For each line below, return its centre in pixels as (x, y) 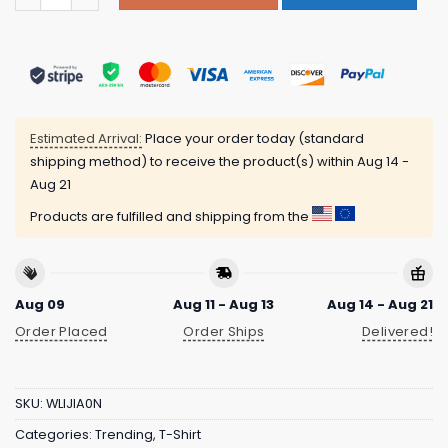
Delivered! (397, 331)
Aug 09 (40, 304)
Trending (124, 435)
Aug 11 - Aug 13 (224, 304)
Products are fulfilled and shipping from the (171, 217)
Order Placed (61, 331)
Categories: (55, 435)
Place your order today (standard (253, 139)
